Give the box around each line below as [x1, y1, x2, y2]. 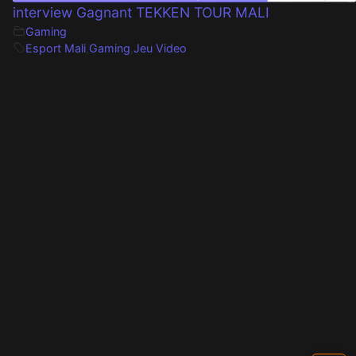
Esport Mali [25, 41, 86, 55]
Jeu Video [133, 41, 187, 55]
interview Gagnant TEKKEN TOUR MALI [12, 3, 269, 21]
